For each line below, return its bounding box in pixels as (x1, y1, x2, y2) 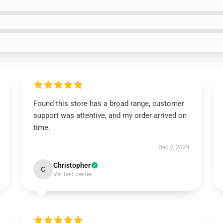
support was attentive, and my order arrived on (33, 111, 187, 120)
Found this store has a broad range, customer (33, 99, 184, 108)
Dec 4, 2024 (158, 144, 190, 151)
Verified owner (53, 171, 92, 178)
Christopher (53, 161, 91, 169)
